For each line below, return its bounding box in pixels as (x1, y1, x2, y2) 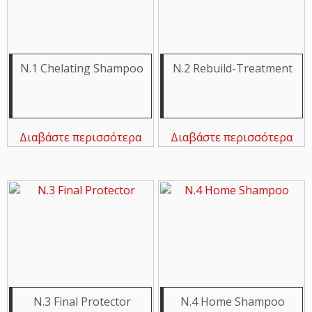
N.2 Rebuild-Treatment (173, 61, 293, 76)
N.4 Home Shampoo (180, 293, 286, 309)
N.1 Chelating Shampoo (20, 61, 144, 76)
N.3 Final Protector (33, 293, 131, 309)
